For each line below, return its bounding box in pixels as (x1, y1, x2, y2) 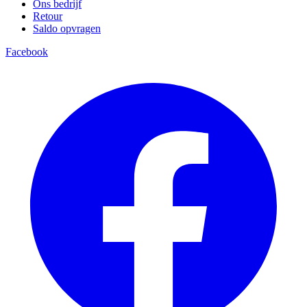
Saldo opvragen (33, 23, 101, 35)
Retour (33, 10, 62, 23)
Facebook (5, 46, 48, 58)
